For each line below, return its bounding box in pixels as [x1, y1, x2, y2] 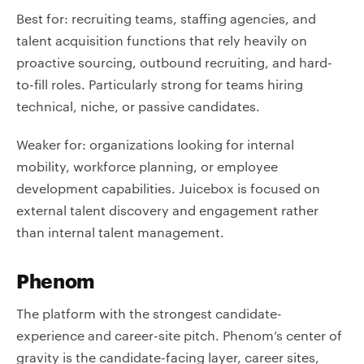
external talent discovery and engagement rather [16, 202, 318, 218]
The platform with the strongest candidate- [16, 305, 282, 321]
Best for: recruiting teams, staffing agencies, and [16, 11, 316, 26]
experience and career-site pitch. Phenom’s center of [16, 327, 342, 343]
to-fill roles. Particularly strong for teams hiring [16, 76, 303, 92]
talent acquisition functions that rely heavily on [16, 32, 307, 48]
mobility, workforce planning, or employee [16, 158, 278, 174]
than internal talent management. [16, 224, 224, 240]
